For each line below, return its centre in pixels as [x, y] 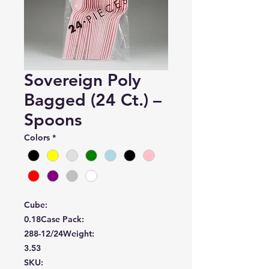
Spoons [53, 119]
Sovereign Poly [83, 80]
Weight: [79, 234]
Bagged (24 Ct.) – [93, 100]
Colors [37, 138]
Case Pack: [62, 219]
